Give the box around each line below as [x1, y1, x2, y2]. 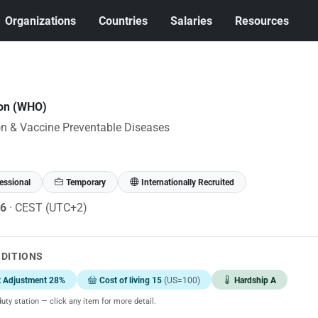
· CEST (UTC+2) [9, 200, 87, 214]
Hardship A [234, 275, 276, 285]
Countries [99, 13, 148, 28]
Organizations [5, 13, 77, 28]
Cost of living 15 [99, 275, 164, 285]
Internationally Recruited [141, 177, 234, 187]
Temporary [65, 177, 106, 187]
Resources [235, 13, 290, 28]
